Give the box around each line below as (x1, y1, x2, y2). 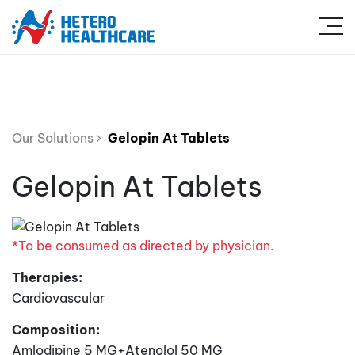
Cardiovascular (12, 289, 105, 306)
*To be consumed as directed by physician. (12, 237, 274, 254)
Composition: (12, 321, 100, 338)
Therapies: (12, 269, 82, 285)
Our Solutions (12, 130, 97, 146)
